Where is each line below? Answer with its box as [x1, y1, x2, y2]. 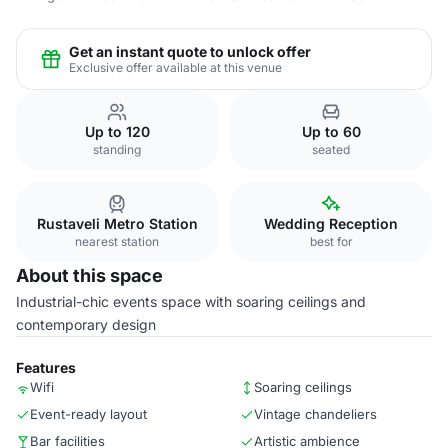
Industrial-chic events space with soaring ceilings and [16, 293, 366, 310]
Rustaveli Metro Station [36, 215, 198, 232]
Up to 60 [301, 123, 361, 140]
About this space [16, 265, 163, 286]
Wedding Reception [264, 215, 398, 232]
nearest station [75, 234, 159, 249]
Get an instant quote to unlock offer [69, 42, 311, 60]
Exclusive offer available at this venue [69, 59, 282, 75]
